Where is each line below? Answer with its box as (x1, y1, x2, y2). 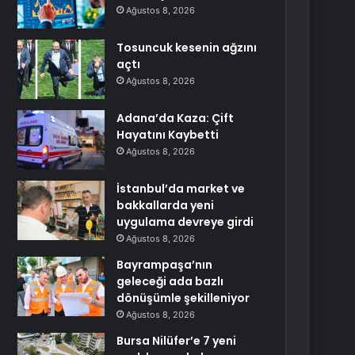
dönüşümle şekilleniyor (116, 290, 250, 306)
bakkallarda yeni (116, 197, 215, 213)
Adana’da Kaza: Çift (116, 110, 235, 126)
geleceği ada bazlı (116, 273, 224, 289)
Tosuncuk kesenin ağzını (116, 40, 258, 55)
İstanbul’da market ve (116, 181, 246, 197)
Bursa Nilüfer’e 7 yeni (116, 333, 237, 349)
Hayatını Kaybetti (116, 127, 219, 143)
